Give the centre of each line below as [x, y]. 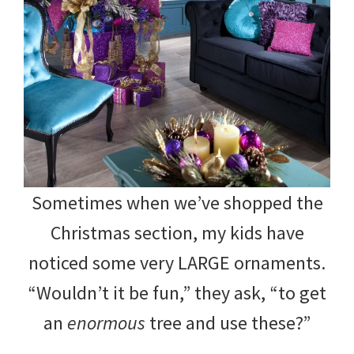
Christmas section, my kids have [177, 232]
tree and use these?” [228, 322]
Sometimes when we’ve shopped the [177, 202]
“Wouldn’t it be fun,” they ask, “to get [177, 292]
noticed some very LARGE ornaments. [177, 262]
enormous [106, 322]
